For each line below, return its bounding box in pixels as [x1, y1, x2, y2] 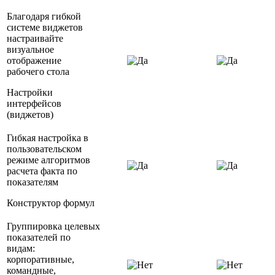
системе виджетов [7, 22, 83, 33]
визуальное [7, 44, 54, 55]
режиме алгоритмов [7, 155, 90, 166]
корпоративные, [7, 254, 74, 265]
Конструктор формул [7, 198, 95, 209]
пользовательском [7, 144, 82, 155]
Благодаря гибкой [7, 11, 81, 22]
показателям [7, 177, 58, 188]
